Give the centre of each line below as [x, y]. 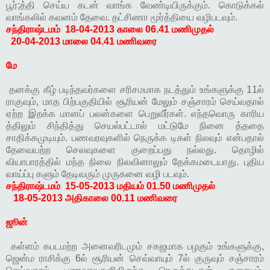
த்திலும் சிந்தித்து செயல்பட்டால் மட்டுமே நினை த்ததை [135, 126]
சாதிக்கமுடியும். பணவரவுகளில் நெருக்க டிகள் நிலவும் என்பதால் [135, 138]
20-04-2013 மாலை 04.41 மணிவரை [84, 42]
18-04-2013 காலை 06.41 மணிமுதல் [141, 30]
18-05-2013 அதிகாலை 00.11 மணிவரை [94, 198]
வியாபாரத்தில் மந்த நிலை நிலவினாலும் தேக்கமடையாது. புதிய [135, 162]
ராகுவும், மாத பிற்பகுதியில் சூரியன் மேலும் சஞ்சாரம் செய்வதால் [135, 102]
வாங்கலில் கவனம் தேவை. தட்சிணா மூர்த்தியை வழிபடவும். [122, 17]
